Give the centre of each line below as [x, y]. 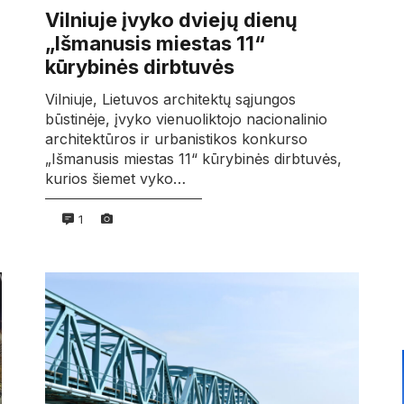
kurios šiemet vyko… [115, 178]
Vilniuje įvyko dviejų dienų [171, 20]
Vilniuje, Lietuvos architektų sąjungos [170, 99]
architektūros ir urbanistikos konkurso [176, 138]
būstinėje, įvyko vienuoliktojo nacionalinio [186, 119]
